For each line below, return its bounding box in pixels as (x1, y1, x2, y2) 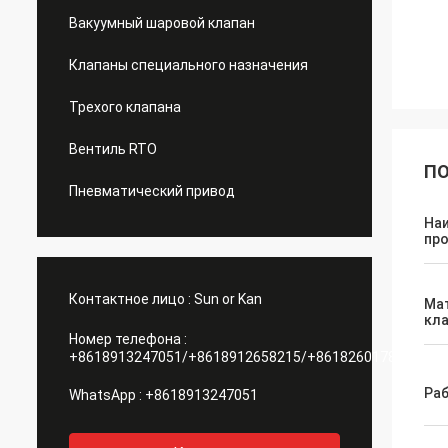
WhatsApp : (69, 387, 142, 403)
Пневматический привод (69, 183, 235, 199)
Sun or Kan (194, 291, 262, 307)
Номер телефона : (69, 331, 187, 347)
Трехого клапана (69, 99, 181, 115)
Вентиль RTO (69, 141, 157, 157)
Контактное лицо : (69, 291, 191, 307)
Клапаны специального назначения (69, 57, 308, 73)
